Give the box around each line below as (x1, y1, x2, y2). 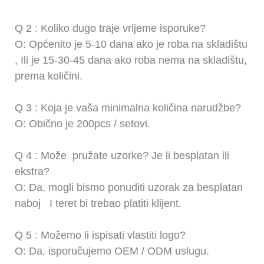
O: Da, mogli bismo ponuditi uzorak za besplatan (15, 181, 243, 193)
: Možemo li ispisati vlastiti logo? (32, 229, 186, 241)
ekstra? (15, 165, 49, 177)
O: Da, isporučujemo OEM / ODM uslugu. (15, 245, 209, 257)
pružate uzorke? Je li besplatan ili (70, 149, 229, 161)
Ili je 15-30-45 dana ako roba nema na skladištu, (18, 54, 247, 66)
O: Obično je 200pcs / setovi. (15, 117, 150, 130)
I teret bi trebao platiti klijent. (47, 197, 181, 209)
